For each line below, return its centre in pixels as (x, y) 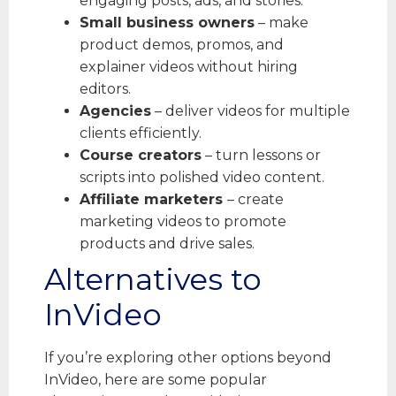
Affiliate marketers (153, 199)
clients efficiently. (141, 133)
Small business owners (167, 22)
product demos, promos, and (182, 44)
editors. (105, 88)
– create (255, 199)
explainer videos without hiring (189, 66)
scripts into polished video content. (202, 177)
